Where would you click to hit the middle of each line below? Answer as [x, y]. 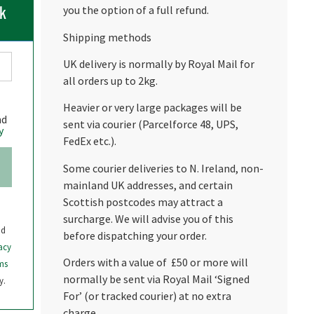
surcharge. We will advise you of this [148, 218]
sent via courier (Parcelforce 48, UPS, [150, 124]
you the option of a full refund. [136, 10]
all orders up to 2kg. [110, 81]
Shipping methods [107, 37]
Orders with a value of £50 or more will [155, 262]
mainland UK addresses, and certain [148, 185]
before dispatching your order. [135, 235]
